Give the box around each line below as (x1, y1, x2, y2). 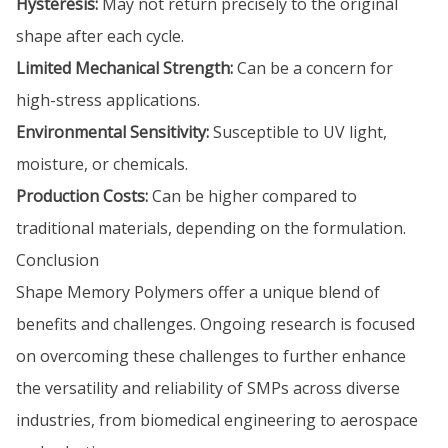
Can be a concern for (233, 57, 393, 79)
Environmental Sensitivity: (16, 121, 209, 143)
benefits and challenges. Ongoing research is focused (16, 313, 415, 335)
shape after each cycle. (16, 25, 184, 47)
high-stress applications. (16, 89, 200, 111)
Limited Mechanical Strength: (16, 57, 233, 79)
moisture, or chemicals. (16, 153, 188, 175)
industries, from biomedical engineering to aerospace (16, 409, 418, 431)
